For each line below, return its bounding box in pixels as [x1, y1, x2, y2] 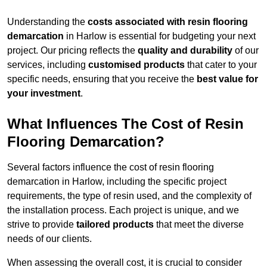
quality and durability [138, 45, 232, 56]
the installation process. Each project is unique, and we [7, 205, 239, 216]
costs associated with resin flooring [88, 17, 248, 27]
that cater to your [185, 60, 257, 70]
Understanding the [7, 17, 88, 27]
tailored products [76, 219, 154, 230]
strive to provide [7, 219, 76, 230]
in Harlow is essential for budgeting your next [64, 31, 256, 42]
